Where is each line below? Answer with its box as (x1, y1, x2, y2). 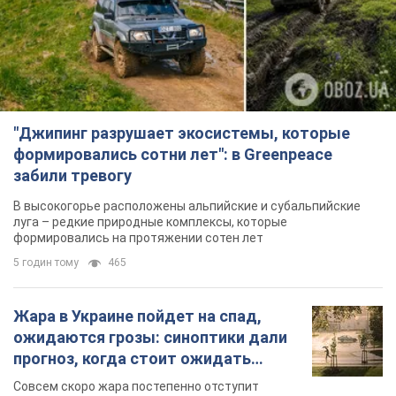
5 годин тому (13, 256, 79, 270)
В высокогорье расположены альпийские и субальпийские (13, 199, 361, 214)
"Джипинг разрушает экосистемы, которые (13, 124, 350, 143)
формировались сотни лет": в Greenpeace (13, 145, 332, 164)
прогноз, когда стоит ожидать (13, 349, 251, 369)
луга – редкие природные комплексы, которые (13, 215, 287, 230)
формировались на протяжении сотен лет (13, 231, 263, 246)
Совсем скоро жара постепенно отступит (13, 379, 259, 394)
